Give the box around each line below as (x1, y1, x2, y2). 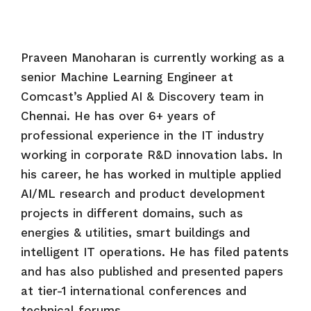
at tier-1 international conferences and (21, 283, 246, 298)
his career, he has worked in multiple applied (21, 167, 281, 181)
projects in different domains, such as (21, 205, 243, 220)
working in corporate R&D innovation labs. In (21, 147, 283, 162)
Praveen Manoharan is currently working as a (21, 50, 285, 65)
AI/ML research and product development (21, 186, 265, 201)
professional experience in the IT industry (21, 128, 264, 142)
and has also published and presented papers (21, 264, 283, 278)
